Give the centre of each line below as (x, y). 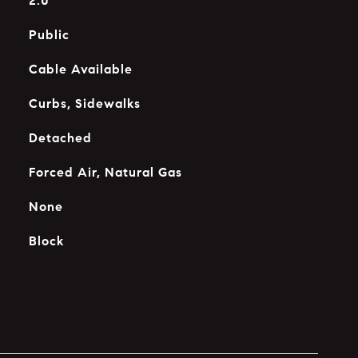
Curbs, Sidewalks (84, 103)
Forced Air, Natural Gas (105, 172)
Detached (60, 138)
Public (49, 35)
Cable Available (80, 69)
